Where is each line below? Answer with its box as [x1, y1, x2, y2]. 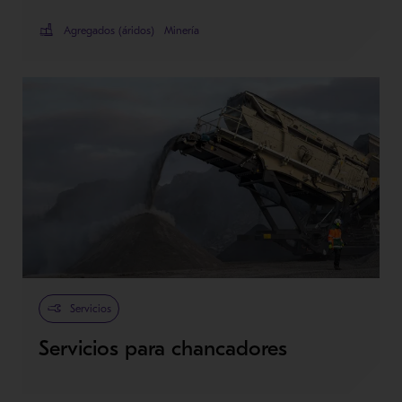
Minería [163, 23, 199, 37]
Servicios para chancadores [38, 336, 287, 361]
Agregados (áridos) [63, 23, 154, 37]
